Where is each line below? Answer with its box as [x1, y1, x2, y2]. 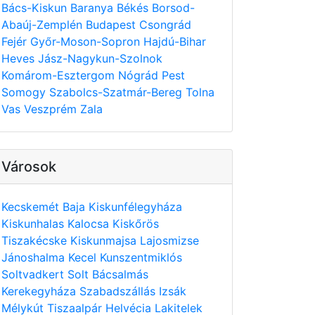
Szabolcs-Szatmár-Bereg [49, 85, 186, 99]
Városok [1, 158, 56, 175]
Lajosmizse [140, 233, 199, 247]
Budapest [86, 18, 139, 32]
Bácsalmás [92, 267, 148, 281]
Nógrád [118, 68, 162, 82]
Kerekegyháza [1, 284, 79, 298]
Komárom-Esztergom [1, 68, 118, 82]
